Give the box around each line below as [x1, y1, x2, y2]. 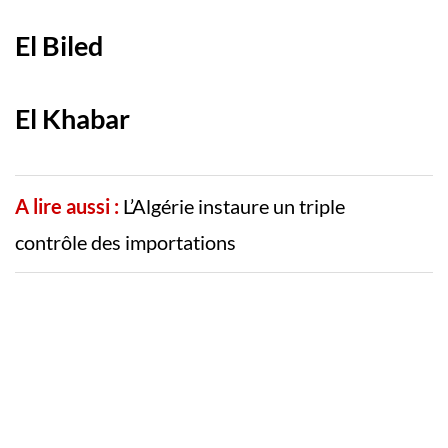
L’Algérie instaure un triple [123, 194, 345, 219]
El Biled [15, 29, 103, 63]
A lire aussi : [15, 194, 119, 219]
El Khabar [15, 101, 130, 135]
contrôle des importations [15, 230, 236, 255]
